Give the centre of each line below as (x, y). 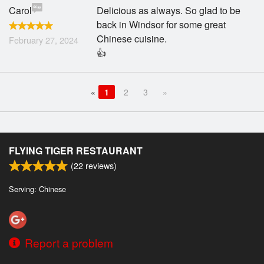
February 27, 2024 (44, 40)
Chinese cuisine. (132, 39)
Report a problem (69, 242)
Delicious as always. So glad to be (169, 10)
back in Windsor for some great (161, 24)
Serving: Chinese (37, 189)
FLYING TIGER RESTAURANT (76, 151)
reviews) (100, 165)
